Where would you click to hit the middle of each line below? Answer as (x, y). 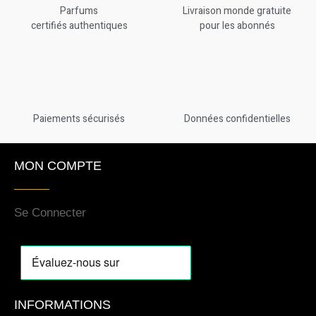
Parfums (79, 11)
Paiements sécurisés (79, 119)
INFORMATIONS (62, 305)
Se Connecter (50, 213)
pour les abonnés (237, 26)
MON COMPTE (58, 166)
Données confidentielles (237, 119)
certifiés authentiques (79, 26)
